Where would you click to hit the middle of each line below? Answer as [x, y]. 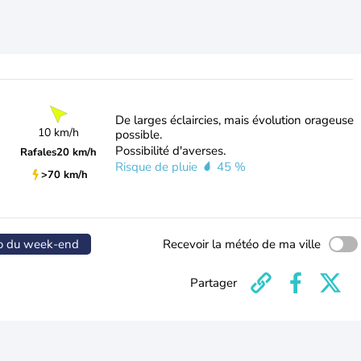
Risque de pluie [158, 167]
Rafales [39, 152]
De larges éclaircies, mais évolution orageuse [234, 120]
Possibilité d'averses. [170, 151]
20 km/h [77, 152]
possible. [138, 135]
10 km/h [59, 132]
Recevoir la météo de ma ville [242, 244]
